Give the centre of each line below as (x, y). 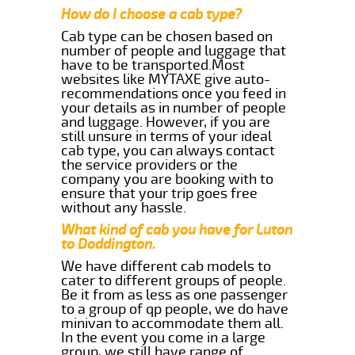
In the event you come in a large (164, 337)
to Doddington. (109, 244)
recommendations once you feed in (174, 93)
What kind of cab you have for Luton (177, 229)
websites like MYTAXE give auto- (166, 79)
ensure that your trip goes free (160, 193)
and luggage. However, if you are (166, 122)
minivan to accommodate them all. (173, 323)
